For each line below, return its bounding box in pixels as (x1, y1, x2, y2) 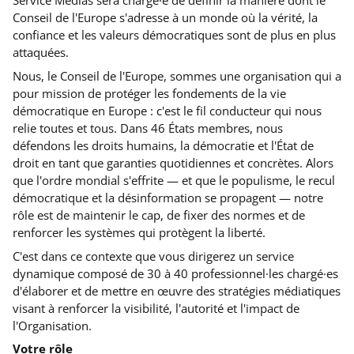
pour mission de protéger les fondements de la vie (13, 85, 286, 101)
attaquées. (13, 44, 72, 60)
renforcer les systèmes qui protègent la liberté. (13, 224, 265, 240)
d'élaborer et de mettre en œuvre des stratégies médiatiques (13, 283, 341, 299)
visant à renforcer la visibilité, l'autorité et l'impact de (13, 300, 299, 316)
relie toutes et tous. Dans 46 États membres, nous (13, 120, 283, 136)
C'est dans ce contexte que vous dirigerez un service (13, 248, 294, 264)
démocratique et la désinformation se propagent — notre (13, 190, 323, 205)
